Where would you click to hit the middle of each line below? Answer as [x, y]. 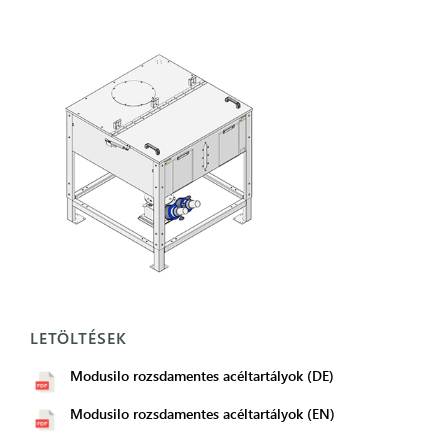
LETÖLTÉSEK [78, 337]
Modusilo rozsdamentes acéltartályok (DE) [202, 375]
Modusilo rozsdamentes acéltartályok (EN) [202, 413]
